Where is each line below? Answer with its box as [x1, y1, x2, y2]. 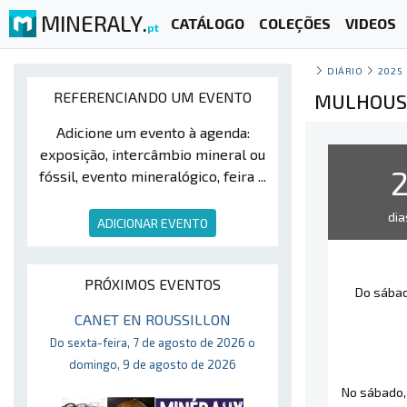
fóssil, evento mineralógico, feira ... [39, 167, 266, 184]
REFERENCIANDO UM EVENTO [54, 88, 252, 105]
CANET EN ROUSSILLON [74, 311, 231, 328]
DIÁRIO [327, 65, 363, 76]
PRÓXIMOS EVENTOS [84, 275, 221, 293]
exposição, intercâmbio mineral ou [40, 145, 265, 163]
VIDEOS [344, 15, 396, 33]
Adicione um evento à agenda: [55, 124, 250, 141]
